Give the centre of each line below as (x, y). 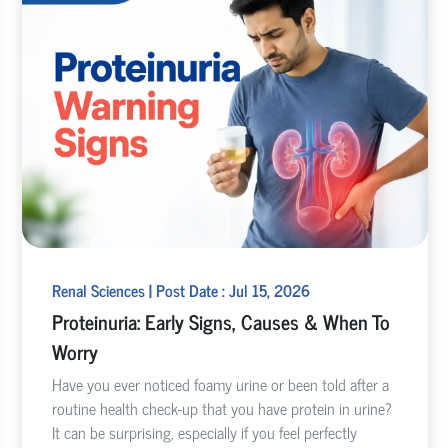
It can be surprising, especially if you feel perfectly (204, 431)
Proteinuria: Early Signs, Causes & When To (220, 321)
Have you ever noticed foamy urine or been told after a (220, 383)
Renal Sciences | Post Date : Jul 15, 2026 (180, 289)
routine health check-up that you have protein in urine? (221, 407)
